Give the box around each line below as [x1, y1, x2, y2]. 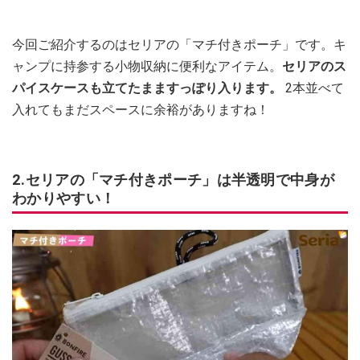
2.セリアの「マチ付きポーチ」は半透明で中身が [12, 171, 334, 189]
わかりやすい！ [12, 190, 116, 207]
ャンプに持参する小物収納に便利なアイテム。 [12, 59, 282, 75]
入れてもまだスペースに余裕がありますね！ [12, 102, 269, 118]
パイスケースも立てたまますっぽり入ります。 [12, 80, 285, 96]
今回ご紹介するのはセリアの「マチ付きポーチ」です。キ [12, 37, 346, 53]
